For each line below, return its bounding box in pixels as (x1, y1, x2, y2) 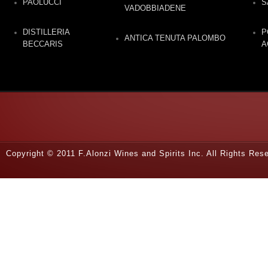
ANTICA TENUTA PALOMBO (124, 33, 226, 42)
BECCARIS (23, 39, 63, 48)
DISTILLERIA (23, 28, 70, 36)
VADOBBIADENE (124, 4, 187, 13)
